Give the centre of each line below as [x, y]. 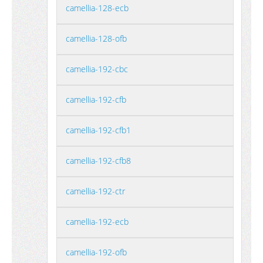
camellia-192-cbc [97, 69]
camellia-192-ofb [96, 252]
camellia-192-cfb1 [98, 130]
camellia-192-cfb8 [98, 161]
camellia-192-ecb [97, 222]
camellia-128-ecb [97, 8]
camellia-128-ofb [96, 38]
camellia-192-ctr [95, 191]
